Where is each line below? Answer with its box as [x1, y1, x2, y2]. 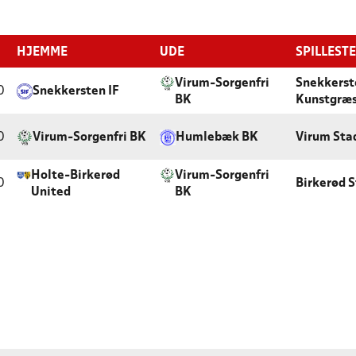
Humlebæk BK [176, 132, 258, 143]
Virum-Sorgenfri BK [33, 132, 146, 143]
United [30, 187, 71, 198]
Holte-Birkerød [30, 170, 120, 181]
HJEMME [17, 47, 68, 58]
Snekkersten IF [33, 86, 119, 97]
